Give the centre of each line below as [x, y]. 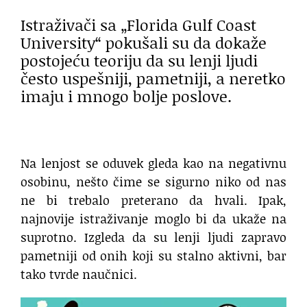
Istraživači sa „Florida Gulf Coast [138, 24]
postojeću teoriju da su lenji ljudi [139, 60]
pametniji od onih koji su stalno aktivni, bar [153, 256]
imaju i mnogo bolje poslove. [126, 96]
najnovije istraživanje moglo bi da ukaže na [153, 219]
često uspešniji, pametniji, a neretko [153, 78]
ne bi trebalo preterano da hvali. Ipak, [153, 200]
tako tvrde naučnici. [79, 274]
